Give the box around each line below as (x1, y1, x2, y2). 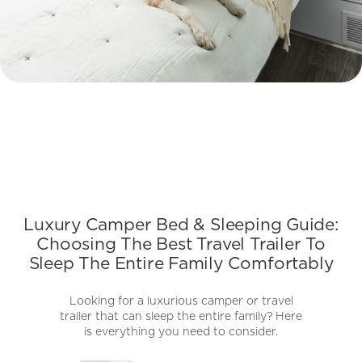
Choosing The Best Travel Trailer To (36, 236, 326, 253)
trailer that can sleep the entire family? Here (60, 311, 302, 322)
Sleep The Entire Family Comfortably (28, 255, 334, 272)
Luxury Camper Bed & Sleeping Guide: (23, 217, 339, 234)
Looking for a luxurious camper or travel (69, 296, 293, 307)
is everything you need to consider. (84, 326, 278, 338)
